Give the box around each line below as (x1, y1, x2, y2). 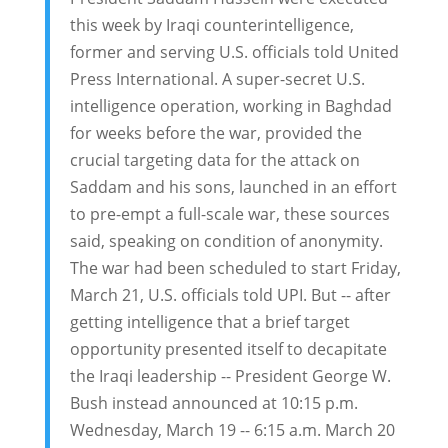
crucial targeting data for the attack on (69, 149, 360, 171)
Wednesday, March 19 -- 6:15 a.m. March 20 (69, 419, 395, 441)
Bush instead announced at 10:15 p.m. (69, 392, 358, 414)
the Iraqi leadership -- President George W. (69, 365, 391, 387)
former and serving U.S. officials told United (69, 41, 399, 63)
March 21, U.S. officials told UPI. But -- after (69, 284, 391, 306)
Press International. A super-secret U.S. (69, 68, 365, 90)
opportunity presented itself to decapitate (69, 338, 387, 360)
